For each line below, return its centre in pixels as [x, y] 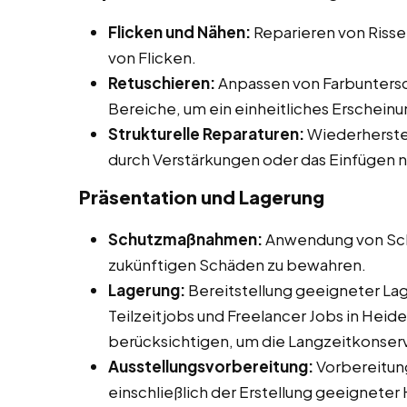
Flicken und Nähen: [179, 32]
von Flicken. [152, 58]
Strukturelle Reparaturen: [206, 134]
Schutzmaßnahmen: [185, 239]
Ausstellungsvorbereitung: [211, 367]
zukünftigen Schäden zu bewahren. [237, 265]
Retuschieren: [162, 83]
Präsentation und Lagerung [202, 197]
